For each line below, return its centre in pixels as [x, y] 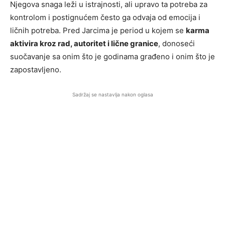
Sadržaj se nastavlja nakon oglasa [113, 95]
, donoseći [177, 44]
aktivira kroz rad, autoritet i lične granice [84, 44]
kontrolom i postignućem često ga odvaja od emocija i [105, 18]
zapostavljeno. [36, 70]
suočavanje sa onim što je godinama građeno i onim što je [113, 57]
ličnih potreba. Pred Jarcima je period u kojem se [98, 31]
